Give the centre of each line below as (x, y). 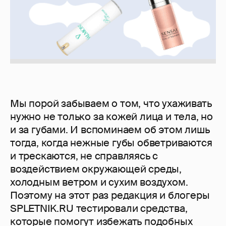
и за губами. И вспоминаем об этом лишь (110, 130)
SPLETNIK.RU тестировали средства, (99, 209)
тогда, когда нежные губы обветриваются (111, 143)
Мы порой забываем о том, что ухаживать (111, 104)
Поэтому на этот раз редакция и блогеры (110, 195)
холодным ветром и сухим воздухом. (99, 182)
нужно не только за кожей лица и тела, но (111, 117)
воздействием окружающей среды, (96, 169)
